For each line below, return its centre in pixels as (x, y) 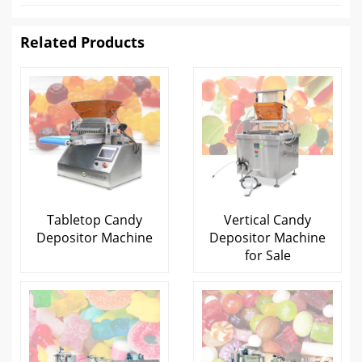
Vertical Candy (267, 220)
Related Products (82, 42)
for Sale (267, 255)
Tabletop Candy (95, 220)
